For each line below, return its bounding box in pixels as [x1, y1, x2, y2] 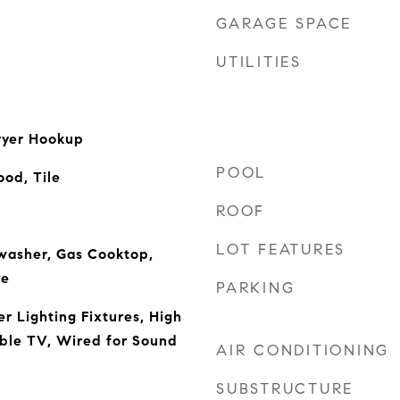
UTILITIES [216, 53, 302, 71]
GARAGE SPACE [216, 14, 352, 33]
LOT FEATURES [216, 240, 346, 259]
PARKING [216, 279, 296, 297]
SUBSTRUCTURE [216, 379, 354, 398]
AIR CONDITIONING [216, 341, 389, 360]
